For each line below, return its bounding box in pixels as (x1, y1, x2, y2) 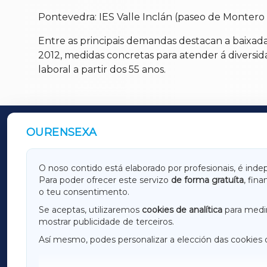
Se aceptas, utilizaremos (39, 204, 142, 216)
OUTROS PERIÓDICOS (38, 126, 163, 141)
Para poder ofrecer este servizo (39, 175, 171, 186)
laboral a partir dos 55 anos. (38, 64, 166, 76)
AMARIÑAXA (59, 177, 114, 188)
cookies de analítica (142, 204, 222, 216)
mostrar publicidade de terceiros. (39, 216, 174, 228)
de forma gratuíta (171, 175, 244, 186)
